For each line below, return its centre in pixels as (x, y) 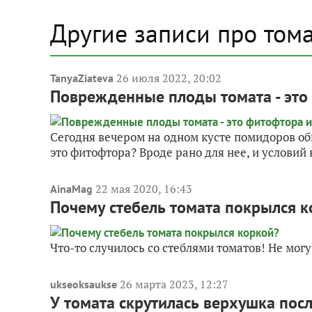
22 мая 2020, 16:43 (144, 189)
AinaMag (71, 189)
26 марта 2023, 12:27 (174, 284)
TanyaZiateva (82, 78)
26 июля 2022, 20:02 (169, 78)
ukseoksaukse (84, 284)
